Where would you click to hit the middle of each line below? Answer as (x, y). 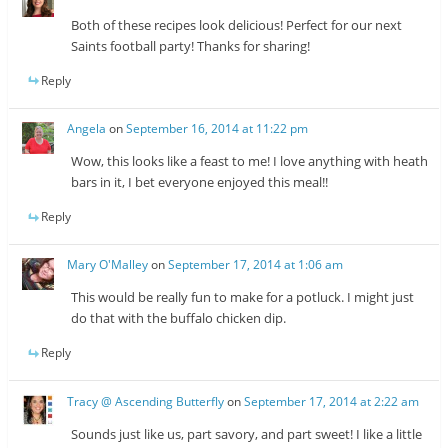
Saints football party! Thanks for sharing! (191, 45)
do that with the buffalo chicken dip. (179, 318)
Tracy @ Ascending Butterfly (146, 401)
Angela (87, 128)
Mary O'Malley (108, 265)
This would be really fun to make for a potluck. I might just (243, 297)
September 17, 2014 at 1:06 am (256, 265)
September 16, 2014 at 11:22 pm (217, 128)
